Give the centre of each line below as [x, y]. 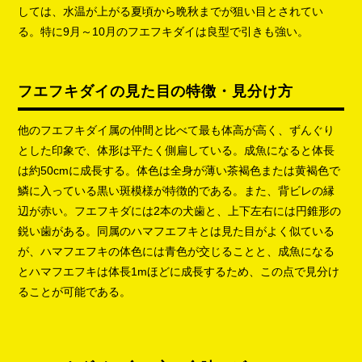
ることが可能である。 [75, 291]
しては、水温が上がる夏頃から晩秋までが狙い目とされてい [171, 11]
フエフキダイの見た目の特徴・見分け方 [156, 91]
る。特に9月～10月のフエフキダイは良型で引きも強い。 [164, 31]
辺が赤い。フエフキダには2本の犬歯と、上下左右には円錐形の [180, 210]
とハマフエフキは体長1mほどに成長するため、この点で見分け [179, 271]
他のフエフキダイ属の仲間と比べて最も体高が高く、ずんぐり [177, 130]
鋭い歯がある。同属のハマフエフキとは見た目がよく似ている [177, 231]
